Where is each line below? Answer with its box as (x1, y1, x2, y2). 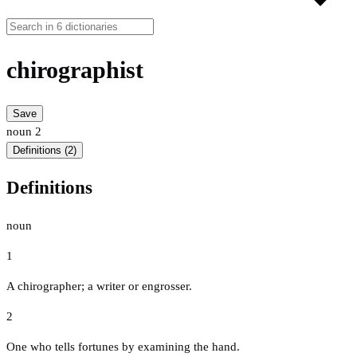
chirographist (6, 57, 143, 84)
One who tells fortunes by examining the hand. (6, 339, 240, 353)
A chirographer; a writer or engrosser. (6, 279, 192, 292)
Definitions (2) (13, 144, 76, 157)
